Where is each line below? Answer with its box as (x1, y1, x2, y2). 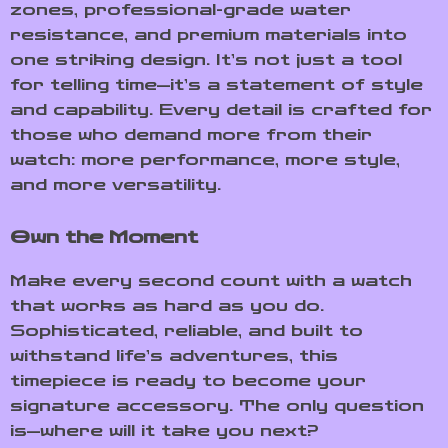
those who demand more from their (10, 125, 372, 144)
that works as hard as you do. (10, 296, 324, 315)
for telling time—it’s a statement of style (10, 75, 423, 94)
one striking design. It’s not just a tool (10, 50, 402, 69)
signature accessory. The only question (10, 396, 424, 415)
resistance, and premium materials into (10, 25, 407, 44)
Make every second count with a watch (10, 271, 412, 290)
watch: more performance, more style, (10, 150, 400, 169)
